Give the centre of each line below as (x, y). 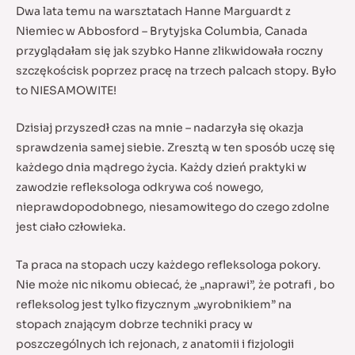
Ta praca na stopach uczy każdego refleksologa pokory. (168, 264)
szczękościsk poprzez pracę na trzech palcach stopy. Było (176, 70)
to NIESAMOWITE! (66, 90)
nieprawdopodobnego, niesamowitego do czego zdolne (173, 207)
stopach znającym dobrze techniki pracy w (134, 324)
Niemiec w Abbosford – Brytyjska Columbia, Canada (162, 31)
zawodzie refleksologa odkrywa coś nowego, (140, 187)
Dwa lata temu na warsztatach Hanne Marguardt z (153, 11)
